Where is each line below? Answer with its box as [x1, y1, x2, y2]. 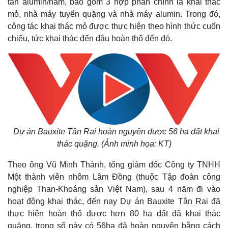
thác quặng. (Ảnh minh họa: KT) [56, 139, 172, 148]
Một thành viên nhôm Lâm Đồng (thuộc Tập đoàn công [8, 173, 220, 181]
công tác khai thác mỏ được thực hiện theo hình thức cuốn [8, 22, 220, 31]
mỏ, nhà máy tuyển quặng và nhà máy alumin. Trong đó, [8, 10, 220, 18]
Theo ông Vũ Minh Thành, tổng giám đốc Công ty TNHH [8, 160, 220, 169]
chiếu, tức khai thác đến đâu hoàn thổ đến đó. [8, 34, 172, 43]
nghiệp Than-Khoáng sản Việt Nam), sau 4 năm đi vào [8, 185, 220, 193]
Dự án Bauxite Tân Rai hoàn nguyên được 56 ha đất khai [13, 127, 219, 136]
